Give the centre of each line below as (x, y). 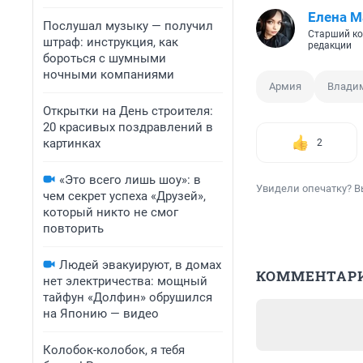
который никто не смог (111, 212)
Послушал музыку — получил (128, 26)
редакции (330, 46)
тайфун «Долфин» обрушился (128, 297)
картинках (72, 143)
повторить (73, 228)
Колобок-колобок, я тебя (114, 350)
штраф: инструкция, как (111, 42)
